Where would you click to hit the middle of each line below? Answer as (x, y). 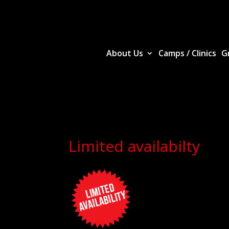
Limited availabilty (134, 146)
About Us (125, 53)
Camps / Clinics (188, 53)
